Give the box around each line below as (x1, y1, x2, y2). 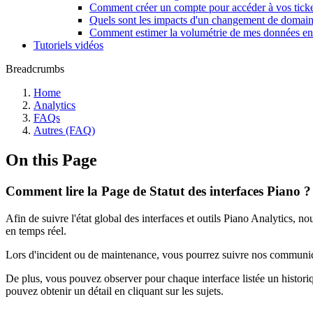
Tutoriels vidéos (34, 39, 103, 51)
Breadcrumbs (6, 63, 64, 75)
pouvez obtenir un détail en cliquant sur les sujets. (6, 284, 224, 297)
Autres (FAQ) (34, 124, 95, 136)
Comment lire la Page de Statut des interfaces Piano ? (6, 183, 311, 198)
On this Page (6, 150, 97, 169)
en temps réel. (6, 224, 66, 237)
